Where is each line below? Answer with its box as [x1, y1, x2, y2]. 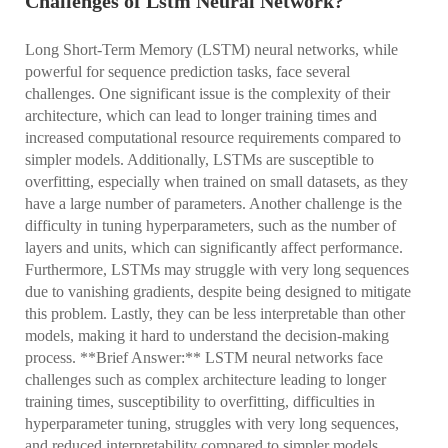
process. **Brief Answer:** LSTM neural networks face [25, 348, 383, 366]
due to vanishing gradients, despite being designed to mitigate [25, 282, 411, 300]
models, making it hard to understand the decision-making [25, 326, 389, 344]
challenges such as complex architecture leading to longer [25, 370, 386, 388]
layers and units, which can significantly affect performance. [25, 238, 403, 256]
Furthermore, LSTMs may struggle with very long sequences [25, 260, 409, 278]
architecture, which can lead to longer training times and [25, 106, 377, 124]
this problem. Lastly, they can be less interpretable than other [25, 304, 405, 322]
